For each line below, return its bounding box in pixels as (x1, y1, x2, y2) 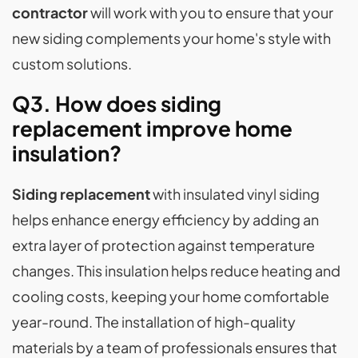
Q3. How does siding (12, 90, 221, 117)
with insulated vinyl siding (150, 185, 320, 204)
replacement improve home (12, 115, 292, 142)
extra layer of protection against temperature (12, 236, 315, 255)
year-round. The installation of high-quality (12, 312, 296, 332)
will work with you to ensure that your (88, 3, 333, 22)
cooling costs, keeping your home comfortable (12, 287, 329, 306)
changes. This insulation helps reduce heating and (12, 261, 340, 280)
